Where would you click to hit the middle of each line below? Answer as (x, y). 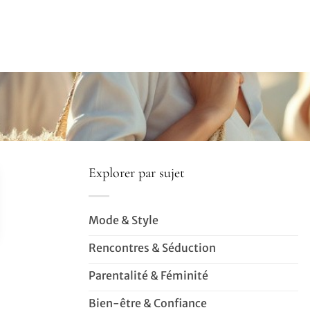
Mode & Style (124, 220)
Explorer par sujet (137, 173)
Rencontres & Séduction (153, 248)
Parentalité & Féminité (149, 276)
